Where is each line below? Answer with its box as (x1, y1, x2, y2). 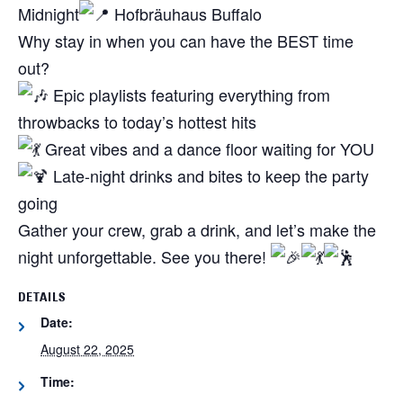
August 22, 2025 (40, 340, 134, 359)
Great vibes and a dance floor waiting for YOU (40, 137, 374, 161)
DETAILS (18, 291, 66, 306)
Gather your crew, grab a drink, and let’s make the (18, 218, 376, 242)
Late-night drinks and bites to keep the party (49, 164, 369, 188)
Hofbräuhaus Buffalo (110, 2, 262, 26)
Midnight (18, 2, 79, 26)
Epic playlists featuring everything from (49, 83, 330, 107)
